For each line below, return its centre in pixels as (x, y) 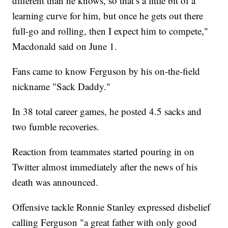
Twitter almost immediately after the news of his (105, 167)
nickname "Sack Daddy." (62, 87)
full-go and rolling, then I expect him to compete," (110, 31)
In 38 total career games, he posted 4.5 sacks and (107, 111)
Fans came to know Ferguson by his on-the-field (106, 71)
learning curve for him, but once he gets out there (108, 16)
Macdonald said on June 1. (65, 46)
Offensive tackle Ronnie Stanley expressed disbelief (111, 207)
